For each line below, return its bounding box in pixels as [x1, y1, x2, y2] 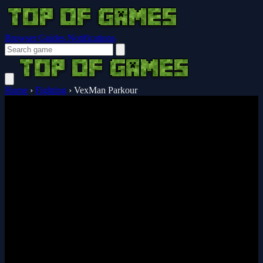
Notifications [68, 33, 115, 43]
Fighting [35, 85, 66, 95]
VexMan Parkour [74, 85, 137, 95]
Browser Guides [5, 33, 68, 43]
